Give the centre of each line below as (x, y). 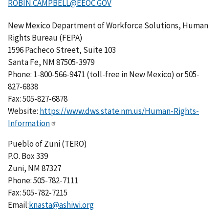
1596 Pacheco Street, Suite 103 (62, 50)
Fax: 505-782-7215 (38, 193)
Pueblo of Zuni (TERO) (47, 144)
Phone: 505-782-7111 (43, 181)
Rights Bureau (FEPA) (45, 38)
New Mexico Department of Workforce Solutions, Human (108, 26)
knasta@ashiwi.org (61, 205)
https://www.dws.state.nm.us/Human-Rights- (119, 111)
